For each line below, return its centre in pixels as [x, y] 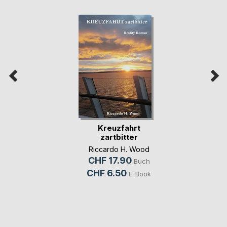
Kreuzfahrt [119, 128]
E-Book [140, 174]
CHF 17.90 [110, 160]
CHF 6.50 [107, 173]
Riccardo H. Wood [119, 149]
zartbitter [119, 137]
